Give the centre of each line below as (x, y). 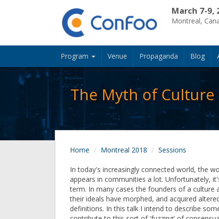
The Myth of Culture (142, 95)
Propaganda (159, 56)
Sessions (172, 150)
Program (76, 56)
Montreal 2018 (124, 150)
